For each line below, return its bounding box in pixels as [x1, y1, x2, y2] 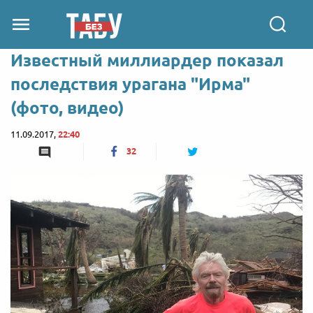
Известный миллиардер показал [10, 51, 284, 70]
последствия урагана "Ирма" [10, 75, 250, 94]
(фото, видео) [10, 99, 124, 117]
